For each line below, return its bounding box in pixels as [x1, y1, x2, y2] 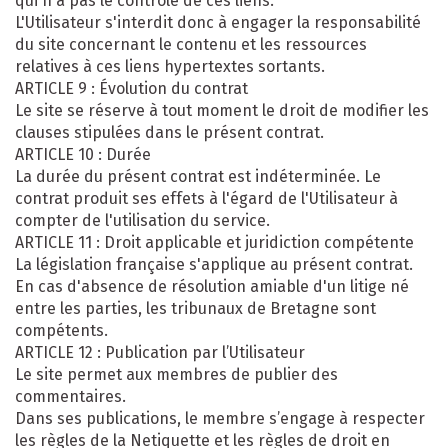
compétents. [15, 320, 108, 340]
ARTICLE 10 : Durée [15, 144, 151, 164]
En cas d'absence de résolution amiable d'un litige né [15, 276, 409, 296]
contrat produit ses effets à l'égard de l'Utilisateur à [15, 188, 398, 208]
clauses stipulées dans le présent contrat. [15, 122, 324, 142]
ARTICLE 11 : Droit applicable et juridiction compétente [15, 232, 414, 252]
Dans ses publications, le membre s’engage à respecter [15, 408, 425, 428]
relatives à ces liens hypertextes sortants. [15, 56, 325, 76]
